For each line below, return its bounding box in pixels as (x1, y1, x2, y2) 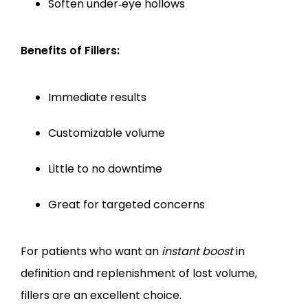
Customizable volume (48, 125, 165, 141)
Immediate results (48, 89, 146, 105)
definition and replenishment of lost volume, (21, 265, 257, 281)
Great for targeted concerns (48, 197, 205, 212)
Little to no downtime (48, 161, 162, 177)
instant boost (162, 243, 233, 259)
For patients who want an (21, 243, 162, 259)
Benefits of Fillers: (21, 43, 120, 58)
